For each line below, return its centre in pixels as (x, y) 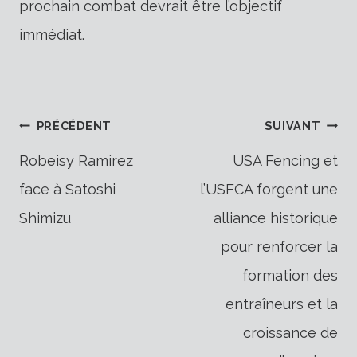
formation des (290, 275)
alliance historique (276, 218)
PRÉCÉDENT (74, 125)
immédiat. (52, 34)
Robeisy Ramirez (76, 160)
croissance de (290, 332)
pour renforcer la (279, 246)
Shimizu (45, 218)
